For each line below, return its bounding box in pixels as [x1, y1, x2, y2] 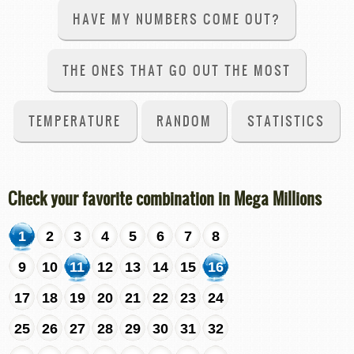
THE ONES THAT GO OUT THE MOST [62, 60, 291, 79]
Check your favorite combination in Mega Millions [8, 186, 322, 210]
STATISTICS [247, 111, 325, 130]
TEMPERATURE [28, 111, 122, 130]
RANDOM [156, 111, 212, 130]
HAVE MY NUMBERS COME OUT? [73, 9, 281, 28]
